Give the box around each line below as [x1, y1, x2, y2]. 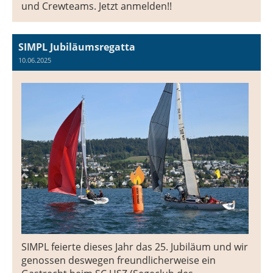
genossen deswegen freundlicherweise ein [21, 253, 216, 268]
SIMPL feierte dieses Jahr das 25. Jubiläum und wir [21, 240, 248, 254]
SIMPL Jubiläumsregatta [18, 40, 135, 54]
